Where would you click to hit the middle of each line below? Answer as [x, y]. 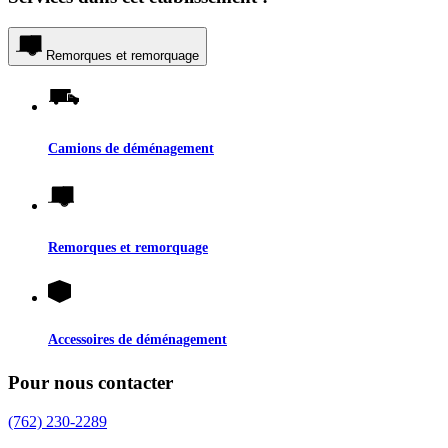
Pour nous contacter [90, 383]
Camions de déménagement [131, 148]
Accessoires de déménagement [137, 339]
